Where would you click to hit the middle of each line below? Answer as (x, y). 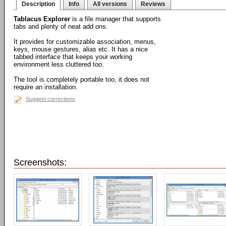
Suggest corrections (50, 99)
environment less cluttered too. (59, 64)
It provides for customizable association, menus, (85, 42)
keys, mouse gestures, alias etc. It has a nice (81, 49)
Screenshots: (40, 162)
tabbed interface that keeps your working (73, 57)
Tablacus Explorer (42, 19)
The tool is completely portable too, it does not (81, 79)
